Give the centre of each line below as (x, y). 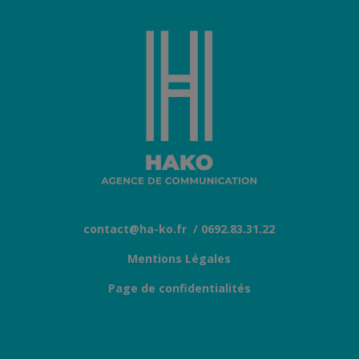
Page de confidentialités (179, 288)
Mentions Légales (179, 258)
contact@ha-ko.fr (135, 229)
